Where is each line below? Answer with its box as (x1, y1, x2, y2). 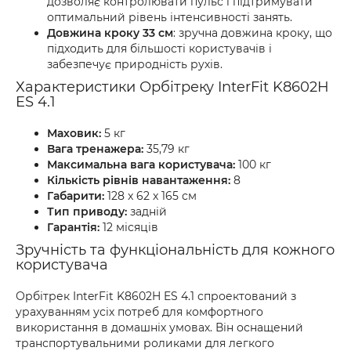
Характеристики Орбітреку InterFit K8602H (16, 78, 329, 96)
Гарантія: (47, 220, 100, 234)
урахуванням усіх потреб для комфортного (16, 305, 263, 319)
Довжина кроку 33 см (47, 26, 173, 40)
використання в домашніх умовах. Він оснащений (16, 320, 303, 335)
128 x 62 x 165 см (104, 189, 197, 203)
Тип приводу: (47, 204, 127, 219)
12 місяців (100, 220, 158, 234)
